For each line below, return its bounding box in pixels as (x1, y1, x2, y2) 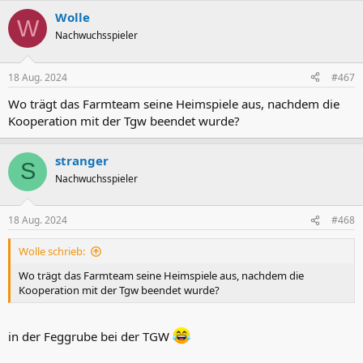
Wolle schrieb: (19, 244, 85, 258)
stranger (55, 152, 109, 169)
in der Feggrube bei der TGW (8, 327, 173, 344)
